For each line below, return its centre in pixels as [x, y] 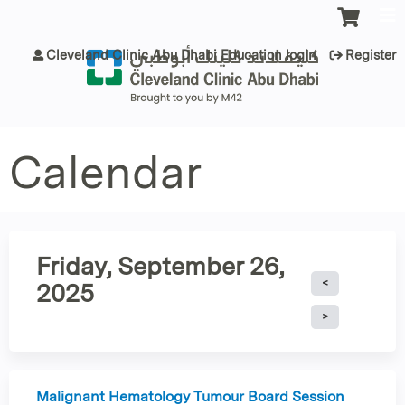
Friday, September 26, [160, 266]
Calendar [105, 172]
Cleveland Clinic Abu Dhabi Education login [181, 55]
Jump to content [202, 10]
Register [371, 55]
